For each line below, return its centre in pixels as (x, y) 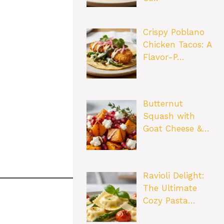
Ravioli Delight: (173, 175)
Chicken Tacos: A (177, 45)
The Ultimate (170, 188)
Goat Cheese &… (176, 129)
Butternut (163, 104)
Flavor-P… (163, 57)
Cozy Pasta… (169, 200)
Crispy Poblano (173, 32)
